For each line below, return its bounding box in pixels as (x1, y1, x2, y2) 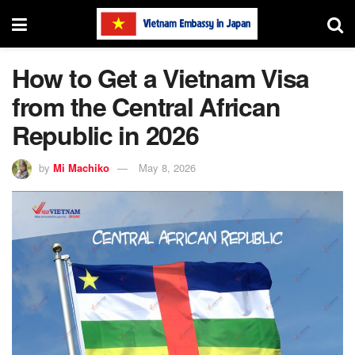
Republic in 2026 (12, 116, 199, 153)
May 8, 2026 (139, 159, 196, 175)
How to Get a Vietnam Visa (12, 59, 309, 96)
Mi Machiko (53, 159, 109, 175)
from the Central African (12, 88, 281, 124)
